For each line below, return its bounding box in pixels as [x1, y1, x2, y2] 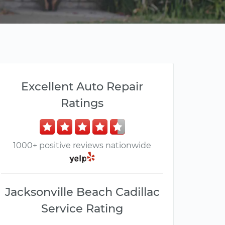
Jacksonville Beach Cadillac [5, 185, 160, 199]
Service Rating [41, 201, 123, 216]
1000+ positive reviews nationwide [13, 141, 151, 150]
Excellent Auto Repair [21, 79, 143, 93]
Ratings [61, 96, 103, 110]
